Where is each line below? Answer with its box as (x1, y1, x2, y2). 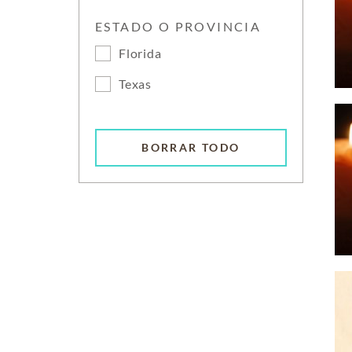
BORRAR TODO (141, 141, 240, 155)
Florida (119, 46, 162, 60)
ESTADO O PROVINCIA (95, 19, 262, 34)
